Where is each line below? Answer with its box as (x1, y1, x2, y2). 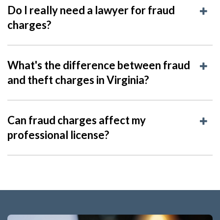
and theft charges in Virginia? (7, 73, 149, 86)
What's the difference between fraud (7, 58, 190, 72)
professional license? (7, 128, 109, 141)
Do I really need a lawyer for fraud (7, 3, 175, 17)
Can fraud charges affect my (7, 113, 146, 127)
